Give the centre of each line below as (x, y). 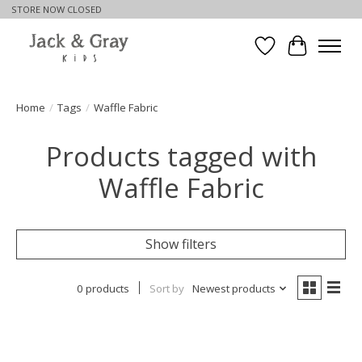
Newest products (234, 288)
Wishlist (288, 55)
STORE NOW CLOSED (56, 10)
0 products (103, 288)
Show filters (181, 244)
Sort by (166, 288)
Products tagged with (181, 156)
